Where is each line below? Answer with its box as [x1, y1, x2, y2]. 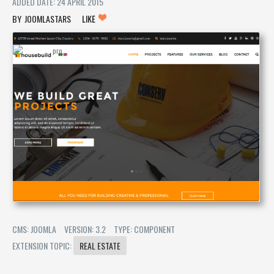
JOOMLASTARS [24, 12, 71, 25]
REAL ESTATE [80, 239, 120, 252]
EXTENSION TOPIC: [12, 239, 73, 252]
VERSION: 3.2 [64, 222, 106, 235]
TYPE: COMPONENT [114, 222, 175, 235]
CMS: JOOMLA [12, 222, 56, 235]
